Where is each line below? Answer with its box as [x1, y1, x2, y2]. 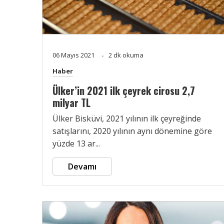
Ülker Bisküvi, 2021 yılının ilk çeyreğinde [52, 112, 201, 124]
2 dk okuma [108, 50, 143, 59]
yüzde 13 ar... [52, 137, 100, 149]
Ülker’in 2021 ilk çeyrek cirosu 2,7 [52, 82, 195, 98]
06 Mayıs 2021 [52, 50, 96, 59]
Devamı [68, 160, 96, 172]
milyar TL [52, 94, 90, 110]
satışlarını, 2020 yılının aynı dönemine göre [52, 125, 212, 136]
